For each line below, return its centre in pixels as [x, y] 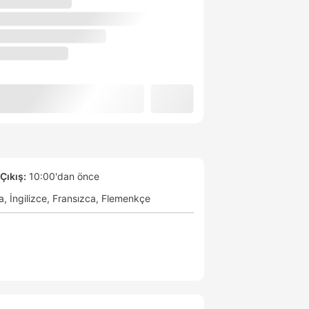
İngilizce [28, 199]
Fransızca [74, 199]
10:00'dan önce [63, 177]
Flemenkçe [126, 199]
